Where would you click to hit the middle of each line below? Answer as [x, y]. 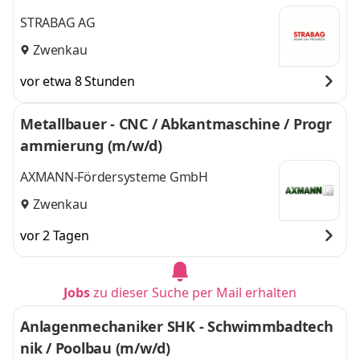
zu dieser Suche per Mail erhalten [195, 292]
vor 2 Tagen [55, 235]
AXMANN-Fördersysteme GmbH [114, 177]
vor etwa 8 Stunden [78, 81]
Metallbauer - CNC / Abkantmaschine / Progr [176, 124]
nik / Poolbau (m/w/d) [95, 348]
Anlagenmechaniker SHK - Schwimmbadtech [177, 326]
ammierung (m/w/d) [91, 145]
